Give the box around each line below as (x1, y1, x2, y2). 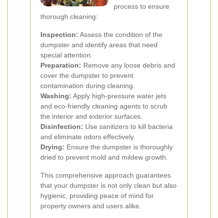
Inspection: (40, 31, 78, 38)
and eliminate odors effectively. (40, 133, 135, 141)
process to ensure (114, 2, 169, 10)
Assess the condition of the (78, 31, 163, 38)
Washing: (40, 92, 72, 100)
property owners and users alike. (40, 202, 141, 210)
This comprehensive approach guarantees (40, 171, 171, 179)
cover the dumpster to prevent (40, 72, 133, 79)
